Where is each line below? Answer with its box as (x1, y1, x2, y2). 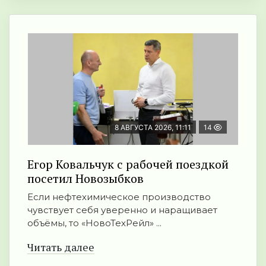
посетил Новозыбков (27, 170, 144, 187)
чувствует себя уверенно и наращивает (27, 204, 217, 216)
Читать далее (27, 240, 94, 255)
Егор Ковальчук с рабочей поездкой (27, 156, 229, 173)
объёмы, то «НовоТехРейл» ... (27, 217, 161, 229)
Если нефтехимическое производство (27, 191, 211, 203)
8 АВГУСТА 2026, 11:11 (115, 123, 191, 132)
